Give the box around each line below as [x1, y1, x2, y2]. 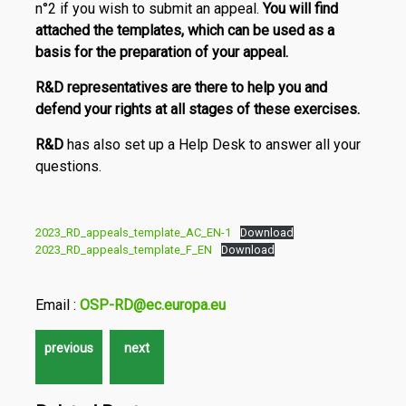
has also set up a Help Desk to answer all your [63, 136, 361, 153]
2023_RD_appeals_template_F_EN [34, 243, 212, 256]
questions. [34, 158, 101, 175]
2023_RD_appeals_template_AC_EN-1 [34, 226, 231, 239]
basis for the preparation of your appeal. [34, 43, 288, 61]
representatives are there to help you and [66, 79, 327, 96]
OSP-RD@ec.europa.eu [79, 296, 226, 314]
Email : [34, 296, 80, 314]
